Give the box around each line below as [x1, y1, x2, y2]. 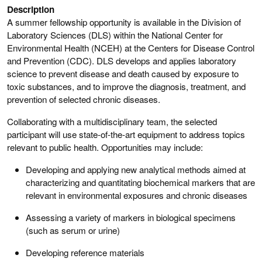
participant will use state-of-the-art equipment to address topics [7, 127, 245, 140]
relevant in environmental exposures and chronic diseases [26, 188, 247, 201]
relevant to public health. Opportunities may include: [7, 140, 203, 153]
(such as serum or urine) [26, 223, 120, 236]
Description [7, 2, 54, 16]
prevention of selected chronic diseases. [7, 92, 160, 105]
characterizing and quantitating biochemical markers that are [26, 175, 255, 188]
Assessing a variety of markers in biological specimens [26, 211, 236, 223]
